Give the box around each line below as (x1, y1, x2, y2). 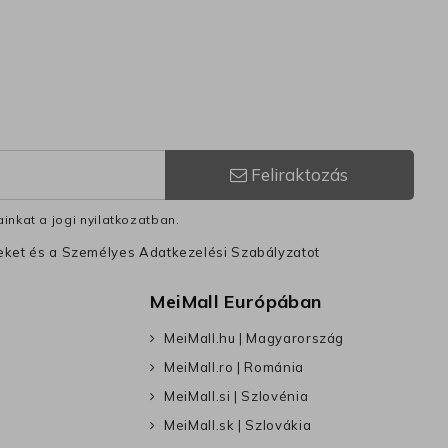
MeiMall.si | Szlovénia (164, 388, 309, 405)
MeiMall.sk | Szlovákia (164, 417, 312, 434)
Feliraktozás (247, 164, 349, 186)
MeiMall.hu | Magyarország (164, 330, 345, 347)
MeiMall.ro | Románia (164, 359, 304, 376)
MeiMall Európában (150, 290, 322, 314)
